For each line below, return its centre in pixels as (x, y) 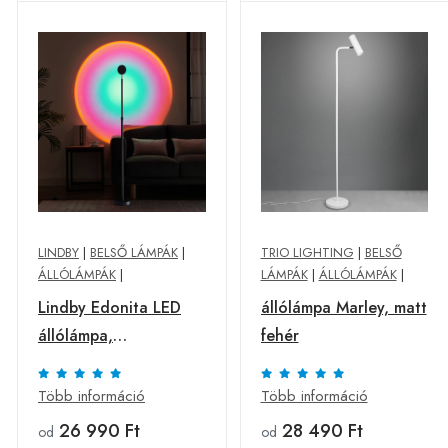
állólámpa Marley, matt (343, 307)
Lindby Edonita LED (109, 307)
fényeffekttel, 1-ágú (109, 363)
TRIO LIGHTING (307, 252)
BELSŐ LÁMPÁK (134, 252)
